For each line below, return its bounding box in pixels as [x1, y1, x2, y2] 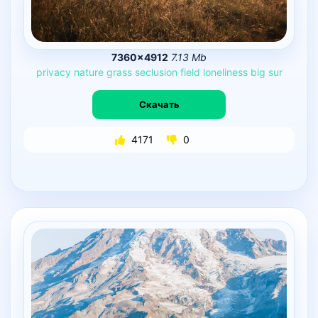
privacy [35, 65, 71, 78]
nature [73, 65, 104, 78]
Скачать [138, 99, 180, 111]
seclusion [134, 65, 177, 78]
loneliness [202, 65, 248, 78]
